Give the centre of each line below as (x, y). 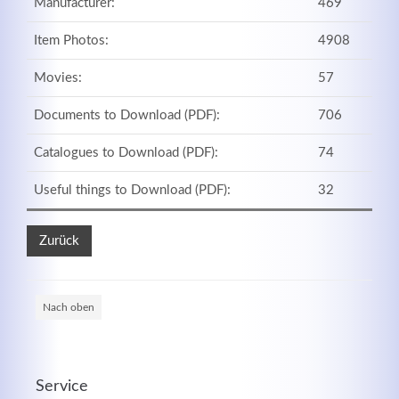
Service (62, 386)
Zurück (59, 240)
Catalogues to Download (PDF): (126, 152)
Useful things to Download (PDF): (132, 190)
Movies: (57, 77)
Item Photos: (71, 40)
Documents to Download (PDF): (126, 115)
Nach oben (69, 307)
